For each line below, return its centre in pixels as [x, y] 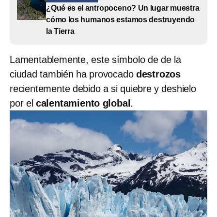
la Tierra [60, 31]
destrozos [158, 74]
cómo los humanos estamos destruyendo [121, 19]
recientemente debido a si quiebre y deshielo [103, 88]
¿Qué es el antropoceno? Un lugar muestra [123, 8]
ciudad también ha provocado [73, 74]
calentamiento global [83, 103]
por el [23, 103]
